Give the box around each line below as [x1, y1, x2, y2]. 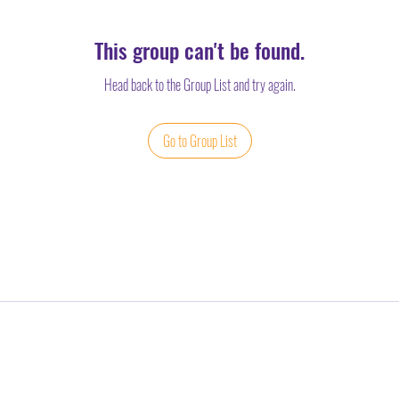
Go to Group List [162, 130, 237, 151]
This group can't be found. [94, 34, 305, 66]
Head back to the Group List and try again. [103, 74, 296, 95]
